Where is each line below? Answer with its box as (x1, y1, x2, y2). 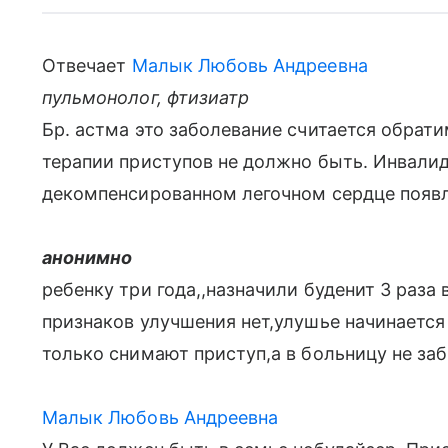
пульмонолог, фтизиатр (42, 87, 250, 108)
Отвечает (42, 55, 132, 76)
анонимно (42, 247, 133, 268)
